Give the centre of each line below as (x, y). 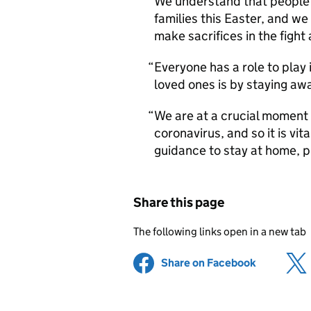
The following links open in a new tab (220, 232)
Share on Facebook (209, 263)
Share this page (179, 202)
